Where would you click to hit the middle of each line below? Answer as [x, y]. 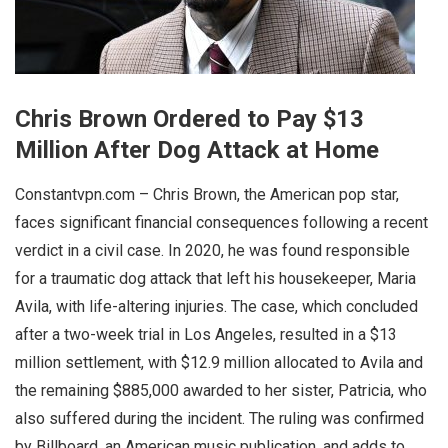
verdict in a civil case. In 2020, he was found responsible [212, 250]
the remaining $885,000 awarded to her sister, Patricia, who [221, 390]
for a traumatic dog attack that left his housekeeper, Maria [215, 278]
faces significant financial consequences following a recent [221, 222]
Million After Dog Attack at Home [197, 150]
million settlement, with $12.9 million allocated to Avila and [219, 362]
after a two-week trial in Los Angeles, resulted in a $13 [206, 334]
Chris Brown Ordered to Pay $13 [189, 119]
